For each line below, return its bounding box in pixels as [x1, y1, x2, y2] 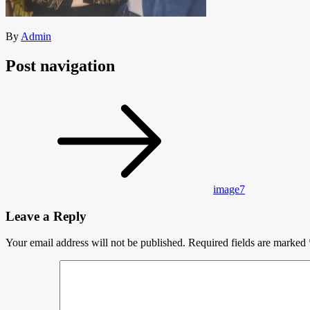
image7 [213, 183, 245, 195]
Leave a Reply [6, 208, 86, 224]
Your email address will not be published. [6, 237, 185, 249]
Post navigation [6, 56, 115, 75]
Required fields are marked [188, 237, 309, 249]
